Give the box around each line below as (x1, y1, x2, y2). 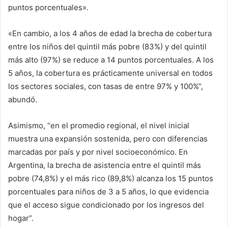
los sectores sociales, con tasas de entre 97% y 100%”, (8, 81, 203, 91)
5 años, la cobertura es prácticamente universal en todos (8, 68, 213, 78)
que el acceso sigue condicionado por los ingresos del (8, 199, 204, 210)
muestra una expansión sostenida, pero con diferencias (8, 133, 208, 144)
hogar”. (8, 213, 34, 223)
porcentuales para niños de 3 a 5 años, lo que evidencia (8, 186, 209, 196)
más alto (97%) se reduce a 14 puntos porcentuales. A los (8, 54, 214, 65)
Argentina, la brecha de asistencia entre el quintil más (8, 160, 201, 170)
